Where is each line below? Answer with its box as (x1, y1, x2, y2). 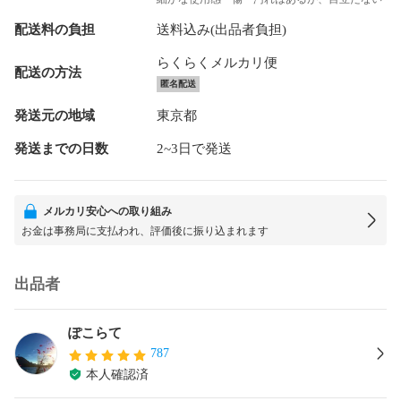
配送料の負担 (14, 21, 95, 37)
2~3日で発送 (156, 141, 232, 156)
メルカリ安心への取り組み (43, 204, 172, 218)
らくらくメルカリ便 (156, 55, 277, 70)
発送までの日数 (14, 141, 108, 156)
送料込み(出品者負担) (156, 21, 286, 37)
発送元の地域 (14, 107, 95, 123)
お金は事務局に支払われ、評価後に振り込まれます (21, 224, 269, 237)
